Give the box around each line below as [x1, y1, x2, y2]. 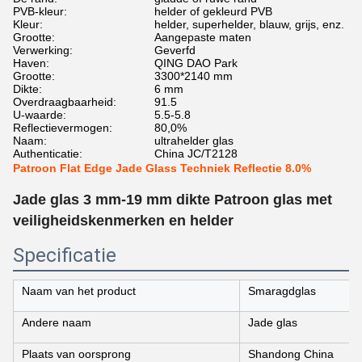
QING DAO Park [154, 57, 238, 69]
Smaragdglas [248, 284, 316, 297]
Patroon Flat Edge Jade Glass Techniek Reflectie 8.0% [13, 162, 311, 175]
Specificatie [13, 244, 116, 267]
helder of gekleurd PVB [154, 5, 272, 18]
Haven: [13, 57, 49, 69]
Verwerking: [13, 44, 73, 57]
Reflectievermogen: [13, 121, 112, 134]
